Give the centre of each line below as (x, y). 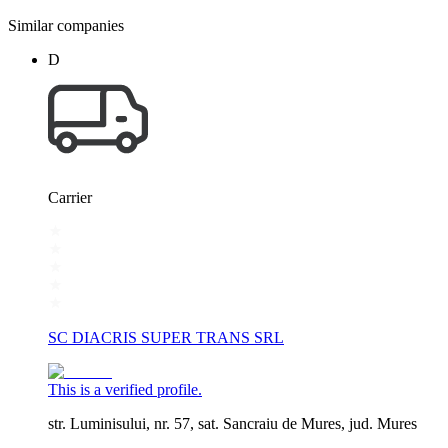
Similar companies (66, 25)
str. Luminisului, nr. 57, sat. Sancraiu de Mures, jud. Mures (232, 423)
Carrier (70, 197)
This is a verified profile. (125, 389)
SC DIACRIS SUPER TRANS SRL (166, 337)
